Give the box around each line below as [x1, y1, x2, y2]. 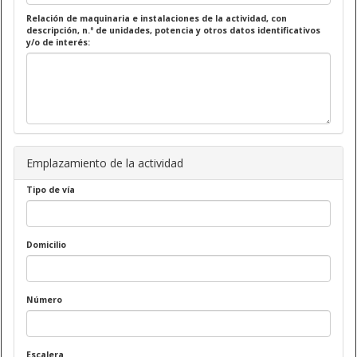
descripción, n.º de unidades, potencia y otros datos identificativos [26, 24, 320, 36]
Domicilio [26, 238, 66, 250]
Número [26, 293, 62, 305]
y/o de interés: [26, 36, 90, 48]
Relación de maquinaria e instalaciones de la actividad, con [26, 12, 287, 24]
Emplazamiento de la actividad [26, 155, 183, 171]
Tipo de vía [26, 183, 75, 195]
